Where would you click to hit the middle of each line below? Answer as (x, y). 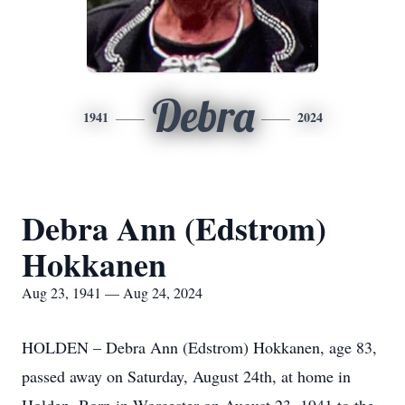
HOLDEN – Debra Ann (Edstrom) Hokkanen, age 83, (199, 347)
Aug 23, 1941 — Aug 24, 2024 (112, 292)
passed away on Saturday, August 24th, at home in (186, 376)
